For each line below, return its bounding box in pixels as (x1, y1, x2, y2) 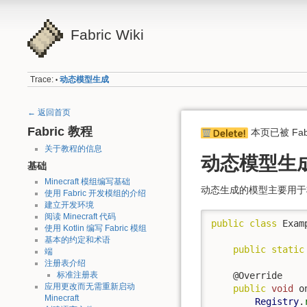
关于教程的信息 (44, 144, 102, 154)
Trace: (30, 75, 54, 85)
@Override (211, 270, 282, 282)
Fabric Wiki (70, 27, 144, 42)
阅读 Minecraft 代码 (44, 211, 116, 221)
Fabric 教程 (27, 124, 93, 139)
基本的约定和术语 (44, 234, 110, 245)
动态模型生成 (60, 75, 110, 85)
